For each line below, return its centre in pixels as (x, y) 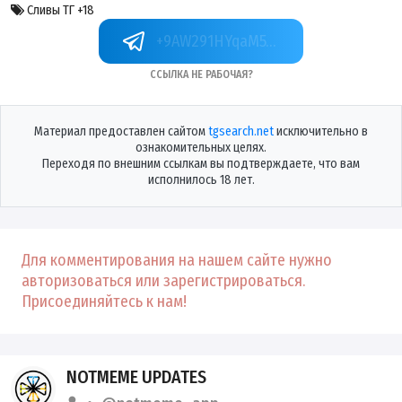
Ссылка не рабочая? (201, 74)
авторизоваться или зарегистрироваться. (163, 281)
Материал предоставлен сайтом (121, 132)
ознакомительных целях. (201, 148)
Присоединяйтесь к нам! (104, 302)
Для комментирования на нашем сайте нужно (177, 261)
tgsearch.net (241, 132)
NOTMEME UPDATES (137, 377)
